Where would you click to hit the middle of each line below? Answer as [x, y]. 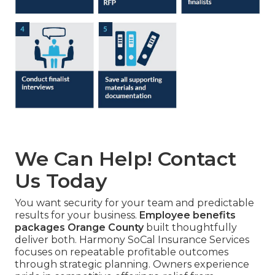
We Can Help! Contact [126, 158]
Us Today [61, 180]
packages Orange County [79, 227]
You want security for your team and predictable [134, 203]
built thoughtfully [190, 227]
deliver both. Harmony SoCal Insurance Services [132, 239]
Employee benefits [188, 215]
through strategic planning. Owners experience [132, 264]
